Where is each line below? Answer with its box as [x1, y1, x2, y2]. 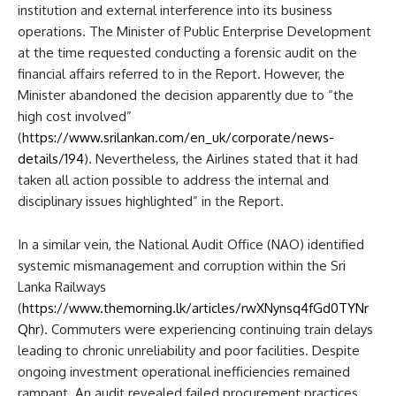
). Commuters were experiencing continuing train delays [40, 320, 373, 338]
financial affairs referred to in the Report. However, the [18, 65, 345, 82]
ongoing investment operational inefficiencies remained [18, 362, 350, 380]
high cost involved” [18, 107, 132, 125]
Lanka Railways [18, 278, 106, 295]
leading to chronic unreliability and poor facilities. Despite [18, 341, 360, 359]
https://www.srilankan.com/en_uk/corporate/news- [22, 128, 334, 146]
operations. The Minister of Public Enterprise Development [18, 22, 371, 40]
